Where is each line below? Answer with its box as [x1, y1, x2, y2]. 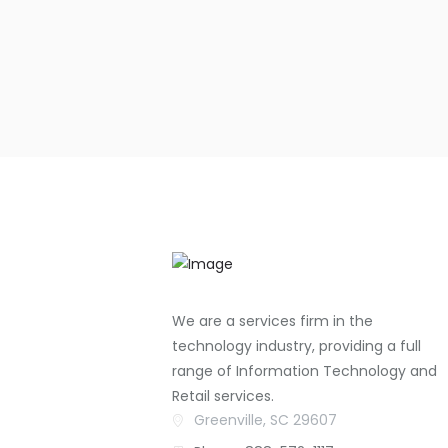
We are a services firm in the [172, 311, 373, 332]
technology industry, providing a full [172, 336, 421, 357]
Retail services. [172, 386, 274, 407]
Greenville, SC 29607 [194, 410, 338, 431]
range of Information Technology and [172, 361, 437, 382]
